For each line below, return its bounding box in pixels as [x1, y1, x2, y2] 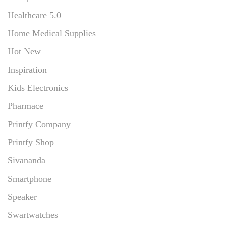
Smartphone [8, 173, 51, 184]
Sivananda [8, 155, 45, 165]
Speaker [8, 191, 37, 202]
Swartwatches [8, 209, 58, 220]
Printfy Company [8, 119, 71, 129]
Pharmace [8, 100, 43, 111]
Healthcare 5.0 [8, 10, 61, 20]
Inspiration [8, 64, 47, 75]
